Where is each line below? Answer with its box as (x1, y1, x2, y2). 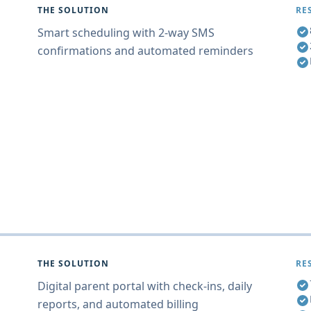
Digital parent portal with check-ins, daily (37, 278, 252, 294)
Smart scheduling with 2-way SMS (37, 25, 215, 40)
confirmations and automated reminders (37, 43, 253, 58)
